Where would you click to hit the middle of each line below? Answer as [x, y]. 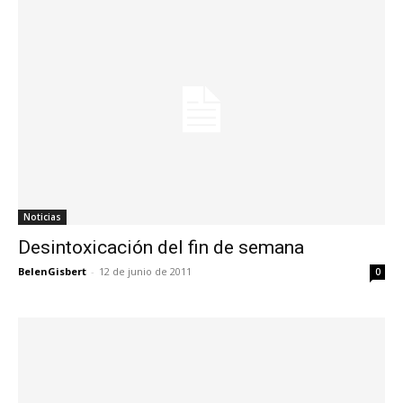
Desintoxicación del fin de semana [161, 247]
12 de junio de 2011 [145, 271]
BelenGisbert [52, 271]
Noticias [42, 216]
